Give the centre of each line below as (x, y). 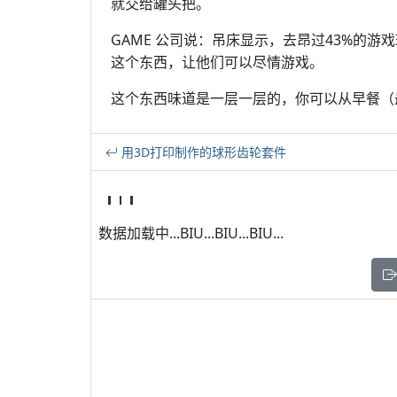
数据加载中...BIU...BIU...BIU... (191, 233)
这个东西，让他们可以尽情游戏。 (217, 62)
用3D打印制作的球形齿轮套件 (202, 152)
